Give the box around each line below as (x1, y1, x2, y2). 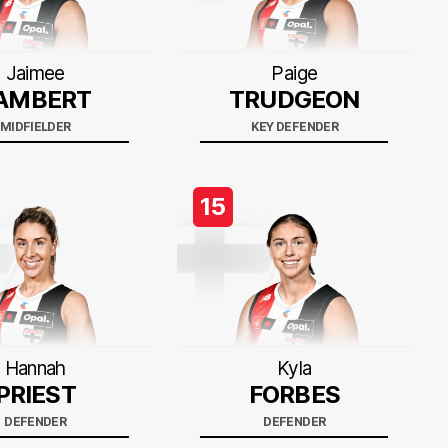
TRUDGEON (229, 85, 360, 114)
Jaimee (5, 62, 65, 85)
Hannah (4, 357, 66, 380)
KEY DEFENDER (250, 119, 339, 134)
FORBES (248, 380, 340, 409)
